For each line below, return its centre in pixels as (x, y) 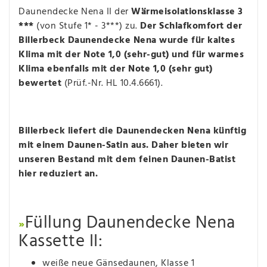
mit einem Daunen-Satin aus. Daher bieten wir (123, 145)
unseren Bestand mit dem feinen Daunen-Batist (127, 159)
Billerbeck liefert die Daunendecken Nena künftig (132, 131)
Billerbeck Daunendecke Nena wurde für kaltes (127, 40)
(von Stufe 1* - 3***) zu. (87, 26)
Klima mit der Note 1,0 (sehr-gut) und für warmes (131, 55)
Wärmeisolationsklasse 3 (187, 12)
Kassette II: (60, 242)
